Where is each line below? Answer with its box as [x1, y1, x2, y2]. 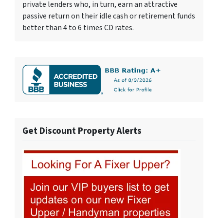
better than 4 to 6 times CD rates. [22, 22, 134, 33]
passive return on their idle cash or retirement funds [22, 10, 195, 21]
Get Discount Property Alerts [22, 124, 142, 138]
